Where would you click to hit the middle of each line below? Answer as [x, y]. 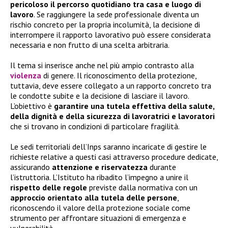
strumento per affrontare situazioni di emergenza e [98, 218]
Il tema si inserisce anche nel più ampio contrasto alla [102, 65]
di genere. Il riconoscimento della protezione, [120, 75]
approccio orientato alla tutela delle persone [94, 197]
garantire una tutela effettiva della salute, [134, 106]
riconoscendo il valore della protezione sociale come [100, 207]
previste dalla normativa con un [142, 187]
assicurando [31, 167]
